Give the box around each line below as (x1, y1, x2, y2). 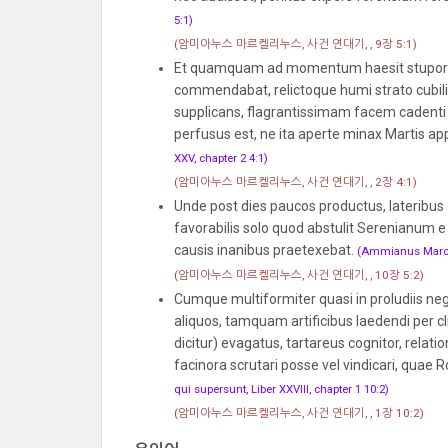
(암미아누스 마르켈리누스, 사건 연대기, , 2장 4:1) (173, 174, 417, 189)
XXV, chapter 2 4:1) (173, 150, 268, 165)
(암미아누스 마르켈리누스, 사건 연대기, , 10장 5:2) (173, 267, 424, 282)
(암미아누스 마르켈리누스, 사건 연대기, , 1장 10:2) (173, 405, 424, 420)
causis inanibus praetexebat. (173, 241, 357, 258)
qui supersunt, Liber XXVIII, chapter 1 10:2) (173, 381, 389, 396)
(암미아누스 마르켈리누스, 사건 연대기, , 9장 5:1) (173, 36, 417, 51)
